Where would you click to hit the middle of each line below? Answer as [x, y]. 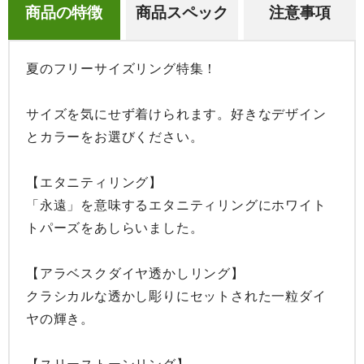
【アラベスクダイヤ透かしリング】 [135, 274]
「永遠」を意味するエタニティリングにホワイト [176, 206]
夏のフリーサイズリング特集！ [122, 69]
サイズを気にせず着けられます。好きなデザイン [176, 115]
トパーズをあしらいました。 [115, 228]
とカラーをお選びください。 [115, 137]
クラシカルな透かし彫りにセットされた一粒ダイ [176, 297]
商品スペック [182, 13]
